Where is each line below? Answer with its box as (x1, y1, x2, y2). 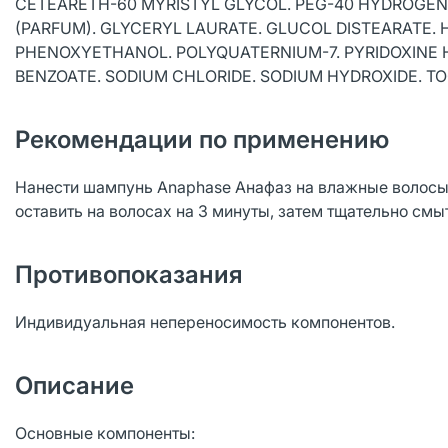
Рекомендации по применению (15, 125, 389, 154)
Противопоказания (15, 260, 243, 289)
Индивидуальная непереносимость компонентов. (15, 312, 395, 332)
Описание (15, 371, 134, 400)
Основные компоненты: (15, 423, 195, 443)
